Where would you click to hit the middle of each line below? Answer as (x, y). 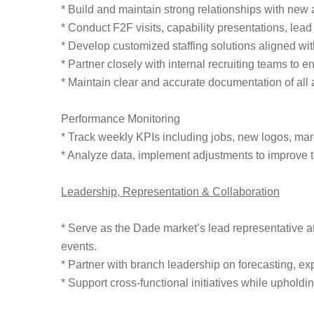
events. (79, 246)
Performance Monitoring (121, 119)
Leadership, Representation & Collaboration (170, 192)
